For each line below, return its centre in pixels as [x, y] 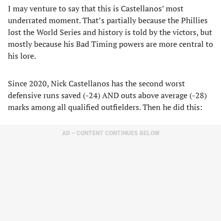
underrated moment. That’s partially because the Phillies [108, 20]
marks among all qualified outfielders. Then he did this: [105, 107]
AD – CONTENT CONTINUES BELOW [110, 133]
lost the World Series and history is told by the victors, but [110, 32]
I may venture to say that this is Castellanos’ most [96, 8]
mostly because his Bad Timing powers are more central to [110, 44]
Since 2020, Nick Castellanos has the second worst [96, 83]
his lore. [22, 56]
